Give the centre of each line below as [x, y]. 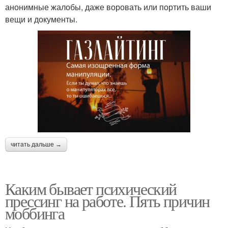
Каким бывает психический [91, 188]
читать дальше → [36, 144]
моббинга [35, 213]
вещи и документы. [41, 19]
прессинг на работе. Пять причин [107, 201]
